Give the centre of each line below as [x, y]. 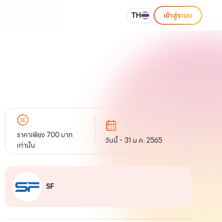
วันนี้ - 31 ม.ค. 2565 [134, 140]
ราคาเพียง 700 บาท [45, 135]
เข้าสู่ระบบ [178, 15]
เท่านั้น [26, 145]
